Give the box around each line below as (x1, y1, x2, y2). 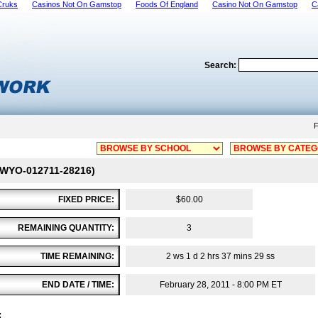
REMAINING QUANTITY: (18, 223, 114, 233)
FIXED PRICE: (58, 194, 114, 204)
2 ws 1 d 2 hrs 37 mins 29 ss (166, 251, 275, 261)
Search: (204, 60, 238, 70)
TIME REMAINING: (40, 251, 114, 261)
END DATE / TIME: (42, 280, 114, 290)
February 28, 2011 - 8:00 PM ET (159, 280, 282, 290)
